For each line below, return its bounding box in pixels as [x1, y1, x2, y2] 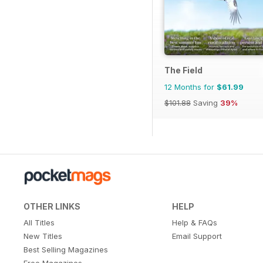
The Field [164, 65, 203, 76]
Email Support [171, 231, 222, 241]
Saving [191, 98, 220, 108]
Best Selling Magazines [23, 245, 108, 255]
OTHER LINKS [23, 201, 80, 212]
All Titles [23, 218, 55, 228]
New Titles [23, 231, 62, 241]
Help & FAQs [171, 218, 217, 228]
